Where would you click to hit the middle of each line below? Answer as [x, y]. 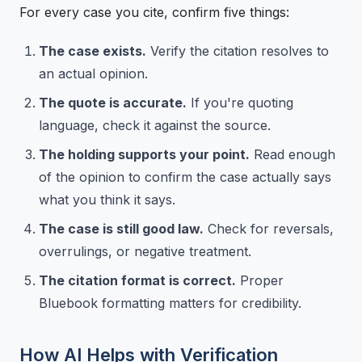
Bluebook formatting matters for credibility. [170, 303]
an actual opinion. [93, 73]
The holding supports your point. [144, 154]
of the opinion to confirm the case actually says [185, 177]
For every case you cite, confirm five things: [154, 12]
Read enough [293, 154]
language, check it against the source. [155, 125]
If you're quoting [240, 102]
